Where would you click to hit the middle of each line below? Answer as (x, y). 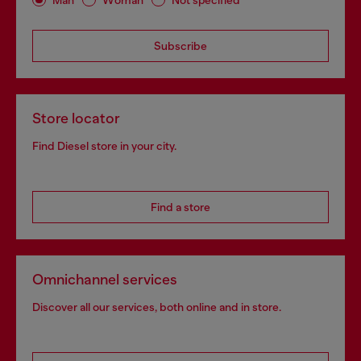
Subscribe (180, 46)
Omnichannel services (105, 280)
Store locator (76, 118)
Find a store (180, 207)
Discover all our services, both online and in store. (157, 307)
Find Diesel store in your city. (104, 146)
